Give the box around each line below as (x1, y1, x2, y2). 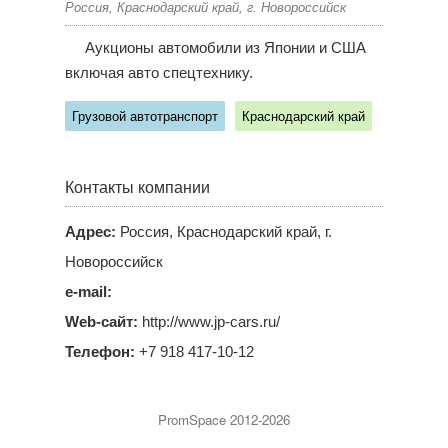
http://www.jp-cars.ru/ (137, 314, 280, 330)
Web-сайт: (64, 314, 138, 330)
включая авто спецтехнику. (64, 65, 253, 81)
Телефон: (64, 344, 135, 360)
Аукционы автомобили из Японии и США (84, 40, 366, 56)
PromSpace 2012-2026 (158, 410, 290, 429)
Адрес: (64, 224, 116, 240)
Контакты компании (64, 179, 210, 196)
